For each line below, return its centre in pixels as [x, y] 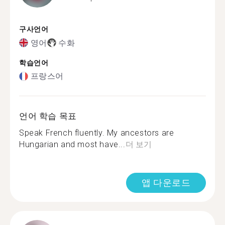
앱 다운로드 [166, 183]
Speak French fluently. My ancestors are [97, 133]
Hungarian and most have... [72, 144]
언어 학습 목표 [48, 116]
